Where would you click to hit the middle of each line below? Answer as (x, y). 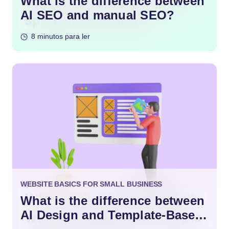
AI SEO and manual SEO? (98, 15)
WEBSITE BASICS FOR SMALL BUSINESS (91, 184)
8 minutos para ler (61, 37)
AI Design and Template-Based (112, 215)
